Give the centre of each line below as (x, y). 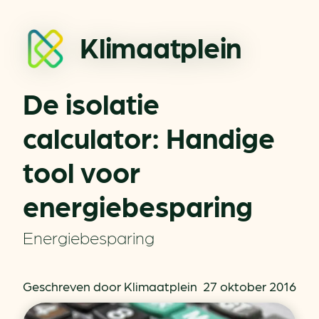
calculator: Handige (149, 137)
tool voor (82, 171)
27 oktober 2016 (250, 286)
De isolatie (91, 103)
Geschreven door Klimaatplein (110, 286)
